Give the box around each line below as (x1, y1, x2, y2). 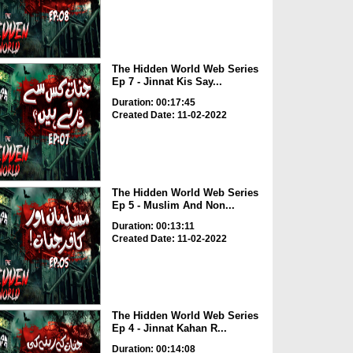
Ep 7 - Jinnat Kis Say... (111, 76, 222, 88)
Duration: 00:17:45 (111, 97, 195, 109)
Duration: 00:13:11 (111, 220, 195, 232)
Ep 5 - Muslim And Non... (111, 199, 235, 211)
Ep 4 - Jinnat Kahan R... (111, 322, 227, 335)
